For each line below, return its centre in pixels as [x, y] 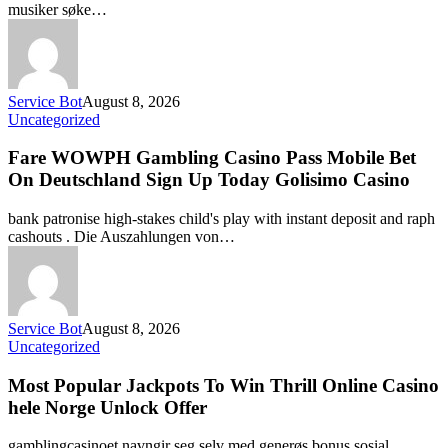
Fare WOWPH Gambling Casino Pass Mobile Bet [212, 158]
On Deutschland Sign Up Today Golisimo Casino [209, 180]
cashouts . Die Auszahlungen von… [121, 237]
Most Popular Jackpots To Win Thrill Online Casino [223, 385]
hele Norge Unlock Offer [107, 407]
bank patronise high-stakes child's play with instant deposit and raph [221, 219]
